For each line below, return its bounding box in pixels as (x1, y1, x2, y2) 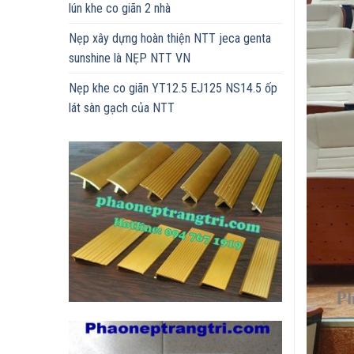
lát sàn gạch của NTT (69, 100, 175, 116)
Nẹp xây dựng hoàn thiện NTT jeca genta (69, 31, 271, 47)
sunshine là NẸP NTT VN (69, 51, 190, 66)
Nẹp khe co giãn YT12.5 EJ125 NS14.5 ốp (69, 81, 277, 96)
